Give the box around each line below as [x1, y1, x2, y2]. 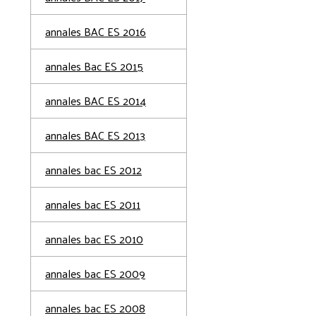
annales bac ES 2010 [45, 229, 143, 249]
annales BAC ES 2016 [45, 21, 146, 42]
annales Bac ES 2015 [45, 56, 143, 76]
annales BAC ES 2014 [45, 90, 146, 111]
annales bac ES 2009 [45, 263, 145, 284]
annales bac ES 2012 [45, 159, 142, 180]
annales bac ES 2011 [45, 194, 140, 214]
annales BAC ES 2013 [45, 125, 145, 145]
